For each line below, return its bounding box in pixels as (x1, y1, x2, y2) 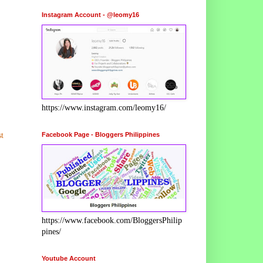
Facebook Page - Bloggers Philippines (42, 130, 160, 138)
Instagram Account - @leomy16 (42, 11, 139, 18)
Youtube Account (42, 254, 96, 262)
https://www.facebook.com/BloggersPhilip (42, 215, 182, 225)
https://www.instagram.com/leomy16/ (42, 103, 166, 112)
